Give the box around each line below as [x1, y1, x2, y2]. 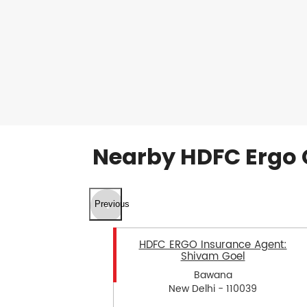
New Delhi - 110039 [169, 281, 257, 297]
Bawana [193, 267, 232, 284]
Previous [94, 199, 130, 210]
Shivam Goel [180, 247, 245, 265]
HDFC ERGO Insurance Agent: [138, 236, 287, 254]
